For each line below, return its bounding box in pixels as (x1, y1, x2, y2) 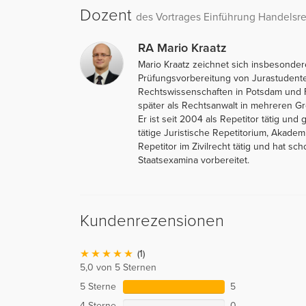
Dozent (80, 5, 136, 25)
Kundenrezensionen (80, 210, 224, 231)
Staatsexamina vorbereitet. (138, 154, 249, 166)
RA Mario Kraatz (138, 40, 227, 55)
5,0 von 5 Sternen (80, 261, 156, 273)
